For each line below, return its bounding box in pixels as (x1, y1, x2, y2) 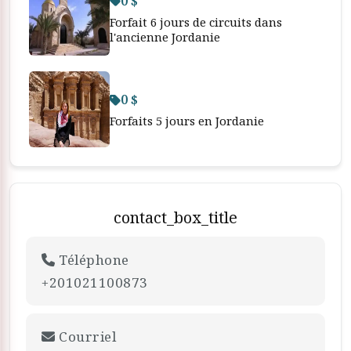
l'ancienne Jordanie (110, 28, 220, 45)
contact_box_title (114, 207, 237, 228)
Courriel (55, 327, 116, 346)
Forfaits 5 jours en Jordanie (110, 113, 264, 128)
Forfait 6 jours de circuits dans (110, 13, 282, 30)
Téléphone (55, 251, 129, 269)
